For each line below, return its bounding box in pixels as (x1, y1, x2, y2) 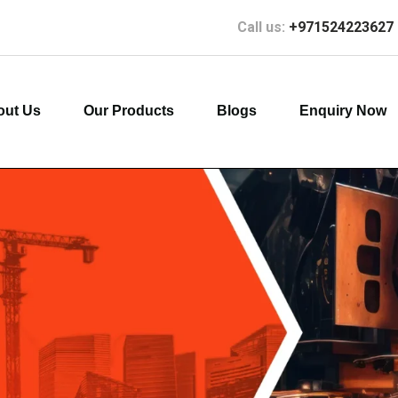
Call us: (237, 19, 289, 36)
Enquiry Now (299, 103, 387, 118)
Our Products (84, 103, 175, 118)
